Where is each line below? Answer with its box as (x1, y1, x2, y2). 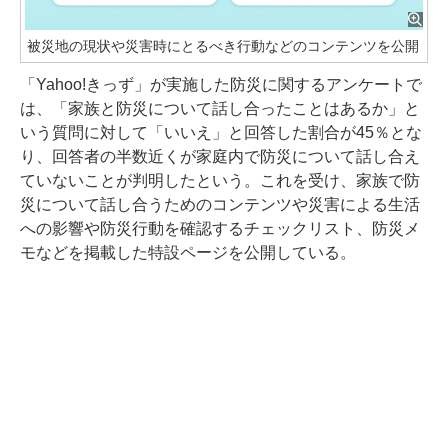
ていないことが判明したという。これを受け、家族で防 (20, 171, 420, 189)
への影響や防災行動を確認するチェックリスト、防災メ (20, 219, 420, 237)
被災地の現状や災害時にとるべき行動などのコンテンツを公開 (27, 37, 419, 54)
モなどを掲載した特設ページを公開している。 (20, 243, 356, 261)
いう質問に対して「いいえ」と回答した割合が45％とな (20, 123, 422, 141)
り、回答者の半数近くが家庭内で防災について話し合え (20, 147, 420, 165)
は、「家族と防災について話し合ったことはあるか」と (20, 99, 420, 117)
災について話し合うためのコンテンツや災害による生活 (20, 195, 420, 213)
